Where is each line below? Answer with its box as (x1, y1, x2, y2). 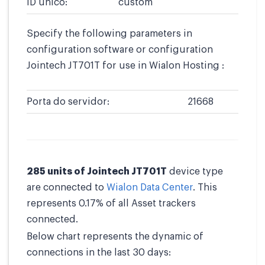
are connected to (27, 182, 106, 192)
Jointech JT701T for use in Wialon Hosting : (27, 60, 224, 70)
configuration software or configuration (27, 44, 213, 54)
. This (193, 182, 217, 192)
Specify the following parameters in (27, 28, 192, 38)
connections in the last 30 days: (27, 247, 171, 257)
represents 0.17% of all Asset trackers (27, 198, 196, 208)
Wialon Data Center (106, 182, 193, 192)
